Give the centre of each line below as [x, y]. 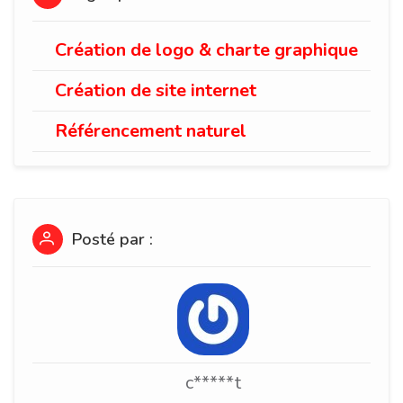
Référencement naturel [151, 131]
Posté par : [110, 239]
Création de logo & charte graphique [206, 50]
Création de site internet [156, 90]
